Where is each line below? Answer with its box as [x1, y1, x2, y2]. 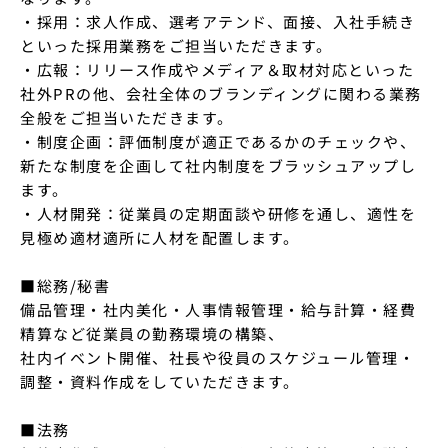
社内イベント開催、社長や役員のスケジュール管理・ [20, 347, 415, 368]
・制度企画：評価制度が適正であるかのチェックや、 [20, 131, 416, 152]
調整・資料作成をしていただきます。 [20, 371, 300, 392]
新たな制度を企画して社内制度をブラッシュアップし [20, 155, 416, 176]
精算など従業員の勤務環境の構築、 [20, 323, 284, 344]
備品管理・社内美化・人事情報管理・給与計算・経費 [20, 299, 416, 320]
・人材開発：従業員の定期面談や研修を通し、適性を [20, 203, 416, 224]
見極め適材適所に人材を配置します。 [20, 227, 300, 248]
